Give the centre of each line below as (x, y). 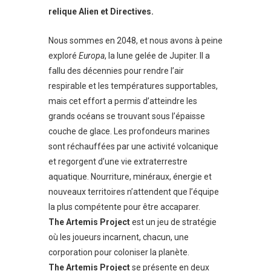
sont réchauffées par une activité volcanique (133, 146)
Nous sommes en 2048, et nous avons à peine (135, 40)
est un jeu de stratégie (173, 222)
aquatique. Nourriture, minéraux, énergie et (130, 176)
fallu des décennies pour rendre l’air (116, 70)
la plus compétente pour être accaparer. (124, 207)
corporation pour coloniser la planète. (119, 252)
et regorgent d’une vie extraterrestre (118, 161)
